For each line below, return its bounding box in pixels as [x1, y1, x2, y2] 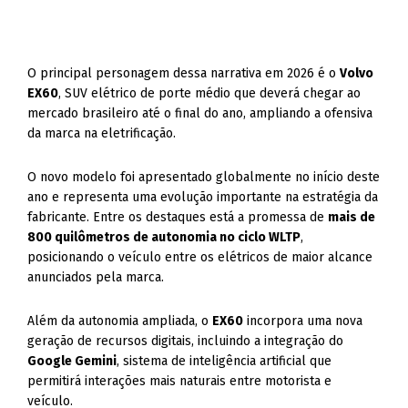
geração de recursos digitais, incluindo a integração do [27, 333, 344, 349]
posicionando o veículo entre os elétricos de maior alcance [27, 250, 373, 265]
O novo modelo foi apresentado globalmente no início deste [27, 169, 381, 185]
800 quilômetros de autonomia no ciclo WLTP [27, 229, 301, 245]
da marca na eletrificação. [27, 126, 177, 141]
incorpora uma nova [243, 313, 363, 329]
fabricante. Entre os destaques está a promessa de [27, 209, 329, 225]
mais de [328, 209, 376, 225]
